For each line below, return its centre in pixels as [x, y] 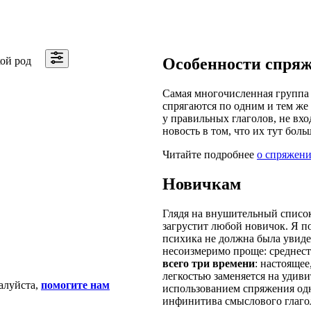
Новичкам [202, 184]
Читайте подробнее [210, 154]
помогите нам [75, 285]
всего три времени [209, 263]
